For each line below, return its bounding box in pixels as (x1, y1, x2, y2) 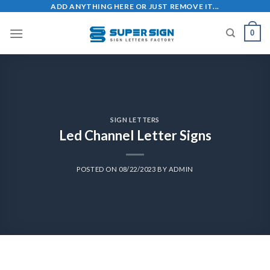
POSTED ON (77, 165, 119, 173)
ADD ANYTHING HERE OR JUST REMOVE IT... (51, 1, 219, 11)
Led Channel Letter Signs (58, 127, 212, 143)
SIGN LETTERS (110, 116, 160, 124)
